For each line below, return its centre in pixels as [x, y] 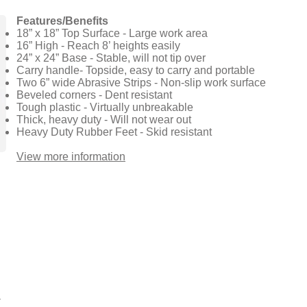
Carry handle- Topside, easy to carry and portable [136, 70]
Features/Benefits [62, 21]
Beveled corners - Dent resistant [94, 95]
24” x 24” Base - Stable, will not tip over [111, 58]
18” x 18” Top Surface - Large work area [112, 33]
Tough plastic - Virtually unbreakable [105, 107]
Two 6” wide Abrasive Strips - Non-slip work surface [141, 83]
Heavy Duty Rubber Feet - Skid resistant [114, 132]
